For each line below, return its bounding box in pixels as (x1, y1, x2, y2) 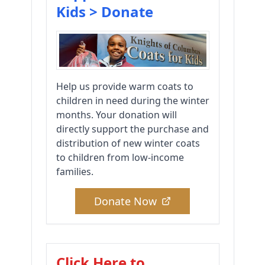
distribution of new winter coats (56, 137, 200, 150)
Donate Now (94, 194, 157, 209)
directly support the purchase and (56, 122, 209, 136)
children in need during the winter (56, 94, 209, 108)
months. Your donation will (56, 108, 177, 122)
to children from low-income (56, 151, 184, 164)
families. (56, 165, 93, 179)
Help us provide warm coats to (56, 80, 193, 93)
